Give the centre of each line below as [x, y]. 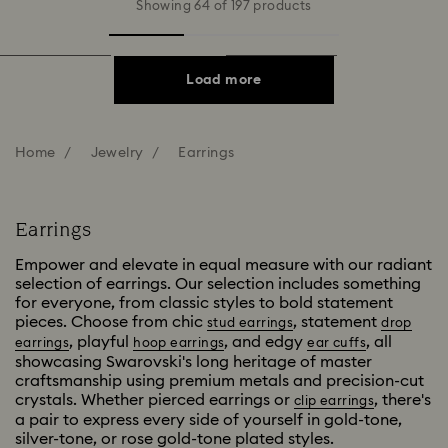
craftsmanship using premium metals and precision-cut [219, 380]
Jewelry [117, 152]
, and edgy [266, 341]
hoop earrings [179, 343]
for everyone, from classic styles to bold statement [204, 302]
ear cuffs [337, 343]
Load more [224, 79]
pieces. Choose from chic [111, 321]
